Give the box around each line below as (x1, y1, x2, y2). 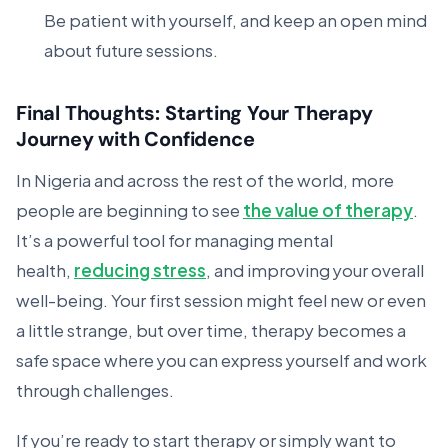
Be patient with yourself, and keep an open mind (44, 5, 427, 33)
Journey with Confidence (16, 126, 255, 152)
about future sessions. (44, 35, 218, 63)
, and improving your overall (206, 255, 424, 283)
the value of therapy (243, 195, 413, 223)
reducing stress (74, 255, 206, 283)
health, (16, 255, 74, 283)
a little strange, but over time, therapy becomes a (16, 315, 406, 343)
